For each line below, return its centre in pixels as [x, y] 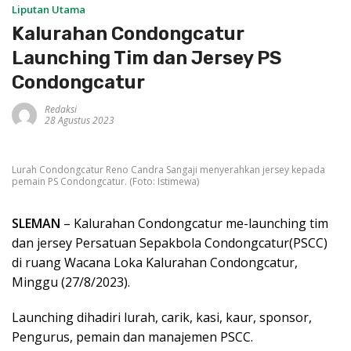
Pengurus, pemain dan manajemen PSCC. [132, 337]
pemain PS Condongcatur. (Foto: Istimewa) [105, 181]
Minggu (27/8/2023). [71, 282]
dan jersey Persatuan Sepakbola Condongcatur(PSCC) [170, 242]
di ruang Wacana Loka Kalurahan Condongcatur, [155, 262]
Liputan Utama [49, 9]
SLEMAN [36, 223]
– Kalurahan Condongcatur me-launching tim [194, 223]
